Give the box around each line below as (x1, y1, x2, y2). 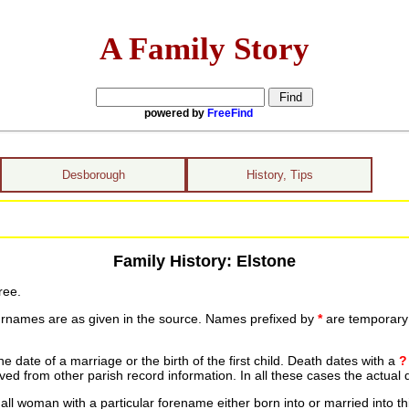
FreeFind (207, 106, 253, 120)
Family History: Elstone (112, 251, 296, 270)
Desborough (61, 168, 125, 182)
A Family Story (100, 30, 309, 66)
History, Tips (246, 168, 313, 182)
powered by (144, 106, 207, 120)
